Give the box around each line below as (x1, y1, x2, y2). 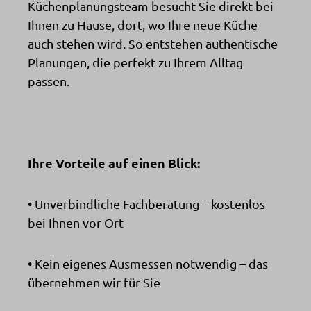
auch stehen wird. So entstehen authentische (28, 35, 278, 51)
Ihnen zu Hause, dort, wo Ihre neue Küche (28, 17, 258, 32)
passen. (28, 73, 69, 88)
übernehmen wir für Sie (28, 274, 160, 289)
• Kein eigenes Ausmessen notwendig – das (28, 255, 268, 271)
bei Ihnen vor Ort (28, 215, 124, 230)
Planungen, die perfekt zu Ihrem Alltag (28, 54, 243, 69)
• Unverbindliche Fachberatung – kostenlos (28, 196, 265, 211)
